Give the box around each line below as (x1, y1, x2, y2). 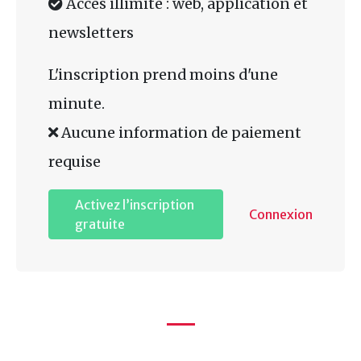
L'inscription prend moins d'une (48, 64, 278, 84)
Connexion (249, 205, 313, 222)
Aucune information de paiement (58, 122, 301, 142)
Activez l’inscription (75, 196, 194, 213)
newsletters (48, 23, 134, 42)
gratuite (75, 215, 125, 232)
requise (48, 151, 101, 171)
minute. (48, 93, 105, 113)
